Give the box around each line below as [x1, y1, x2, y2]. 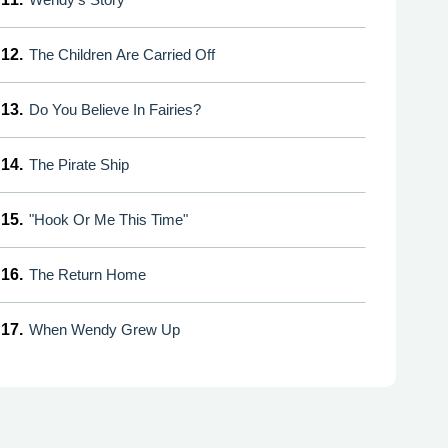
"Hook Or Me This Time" [29, 210, 188, 228]
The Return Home [29, 265, 146, 283]
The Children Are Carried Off [29, 45, 215, 63]
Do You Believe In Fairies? [29, 100, 201, 118]
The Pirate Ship [29, 155, 129, 173]
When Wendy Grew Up [29, 320, 180, 338]
